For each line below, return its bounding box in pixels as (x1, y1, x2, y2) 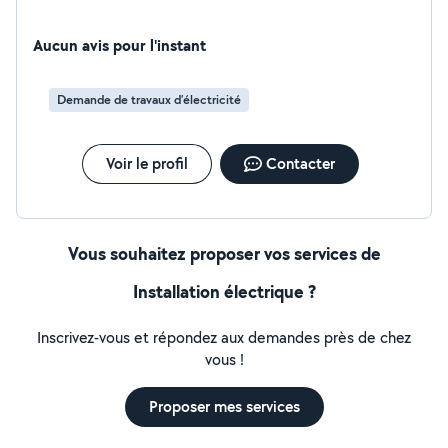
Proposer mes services (148, 396, 300, 417)
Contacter (265, 153, 335, 174)
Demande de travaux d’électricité (57, 91, 241, 108)
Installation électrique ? (132, 279, 316, 304)
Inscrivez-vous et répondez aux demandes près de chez (37, 327, 411, 348)
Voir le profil (105, 153, 188, 174)
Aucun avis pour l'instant (33, 34, 206, 56)
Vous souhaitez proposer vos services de (67, 241, 381, 266)
